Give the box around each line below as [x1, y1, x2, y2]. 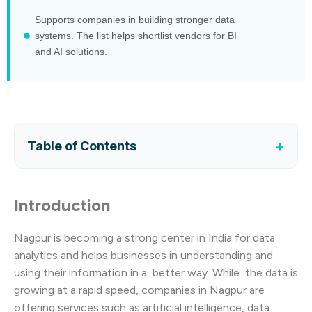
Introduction [14, 195, 110, 216]
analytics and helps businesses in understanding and [14, 248, 273, 262]
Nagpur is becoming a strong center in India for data [14, 231, 275, 244]
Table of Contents [27, 138, 136, 153]
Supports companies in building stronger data [35, 14, 235, 26]
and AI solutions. [35, 46, 108, 58]
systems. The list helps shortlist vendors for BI [35, 30, 237, 42]
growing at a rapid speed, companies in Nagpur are [14, 283, 265, 297]
